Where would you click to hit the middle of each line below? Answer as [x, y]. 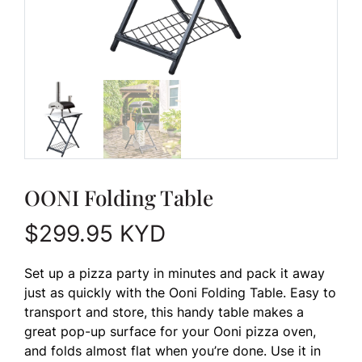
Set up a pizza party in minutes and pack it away [175, 273]
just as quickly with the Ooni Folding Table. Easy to [180, 292]
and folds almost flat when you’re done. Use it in [173, 350]
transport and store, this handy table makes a [164, 311]
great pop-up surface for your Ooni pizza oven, [170, 331]
